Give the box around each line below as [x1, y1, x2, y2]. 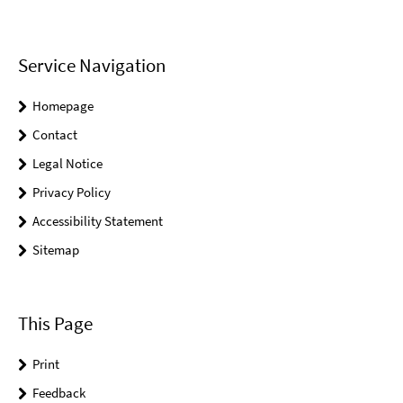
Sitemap [32, 241, 79, 259]
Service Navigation [18, 53, 166, 78]
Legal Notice [32, 155, 103, 173]
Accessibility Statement [32, 212, 163, 230]
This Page [18, 311, 93, 336]
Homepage [32, 97, 94, 115]
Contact [32, 126, 77, 144]
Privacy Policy [32, 184, 111, 201]
